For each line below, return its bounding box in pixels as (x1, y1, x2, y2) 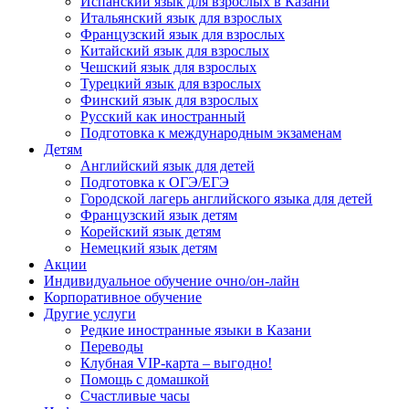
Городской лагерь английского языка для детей (80, 191, 372, 207)
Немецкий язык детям (80, 240, 217, 257)
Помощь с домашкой (80, 372, 209, 388)
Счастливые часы (80, 388, 190, 404)
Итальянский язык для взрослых (80, 10, 282, 26)
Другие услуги (44, 306, 136, 322)
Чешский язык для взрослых (80, 59, 257, 76)
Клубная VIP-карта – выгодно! (80, 355, 272, 372)
